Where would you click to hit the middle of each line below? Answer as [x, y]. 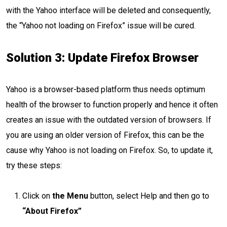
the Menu [70, 196]
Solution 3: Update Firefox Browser [102, 58]
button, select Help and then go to [150, 196]
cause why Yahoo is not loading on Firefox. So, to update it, [109, 150]
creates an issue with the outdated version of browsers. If [109, 120]
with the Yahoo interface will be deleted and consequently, [108, 10]
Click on [36, 196]
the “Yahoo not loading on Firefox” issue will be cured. [102, 26]
